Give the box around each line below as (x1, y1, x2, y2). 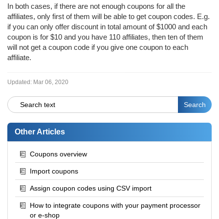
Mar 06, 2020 (33, 78, 68, 86)
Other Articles (15, 127, 65, 136)
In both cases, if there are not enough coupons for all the (7, 1, 185, 10)
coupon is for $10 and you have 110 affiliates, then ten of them (7, 32, 203, 41)
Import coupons (30, 167, 78, 175)
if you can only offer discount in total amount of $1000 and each (7, 22, 207, 31)
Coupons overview (30, 150, 87, 158)
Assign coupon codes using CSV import (30, 184, 152, 192)
